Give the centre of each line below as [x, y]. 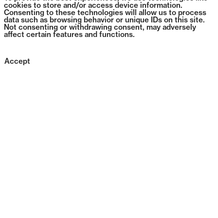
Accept [17, 62]
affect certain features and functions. [69, 35]
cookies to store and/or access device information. [93, 6]
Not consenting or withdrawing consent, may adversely [100, 28]
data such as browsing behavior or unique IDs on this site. [104, 21]
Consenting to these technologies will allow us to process [105, 13]
